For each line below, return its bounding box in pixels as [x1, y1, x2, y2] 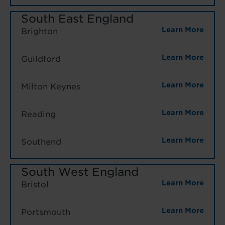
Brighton [21, 26, 58, 36]
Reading [21, 109, 56, 119]
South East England [21, 12, 134, 25]
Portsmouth [21, 207, 70, 217]
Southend [21, 137, 61, 147]
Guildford [21, 54, 61, 64]
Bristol [21, 179, 49, 189]
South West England [21, 165, 139, 178]
